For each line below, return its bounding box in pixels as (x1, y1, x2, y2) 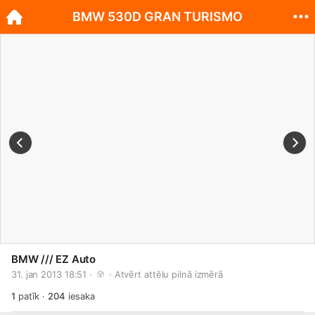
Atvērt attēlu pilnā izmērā (114, 269, 224, 280)
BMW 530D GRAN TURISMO (72, 9, 243, 24)
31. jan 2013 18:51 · (11, 269, 95, 280)
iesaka (65, 290, 96, 302)
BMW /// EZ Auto (11, 252, 96, 266)
